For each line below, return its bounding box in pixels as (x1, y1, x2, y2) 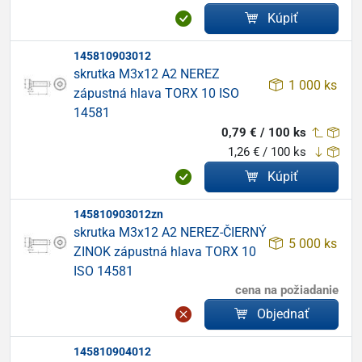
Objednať (256, 306, 309, 322)
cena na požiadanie (235, 283, 339, 297)
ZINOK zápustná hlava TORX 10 (74, 244, 256, 259)
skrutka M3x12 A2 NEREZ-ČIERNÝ (74, 225, 267, 240)
